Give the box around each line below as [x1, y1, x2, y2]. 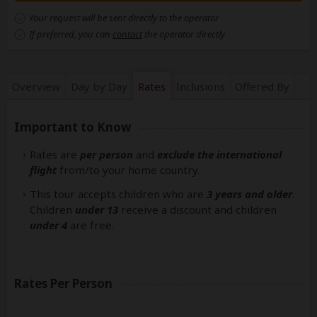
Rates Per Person [14, 275, 113, 292]
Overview [11, 79, 60, 93]
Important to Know [14, 119, 132, 135]
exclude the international [157, 147, 282, 161]
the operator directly [142, 28, 225, 40]
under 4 [30, 218, 67, 232]
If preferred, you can [29, 28, 113, 40]
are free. [67, 218, 114, 232]
